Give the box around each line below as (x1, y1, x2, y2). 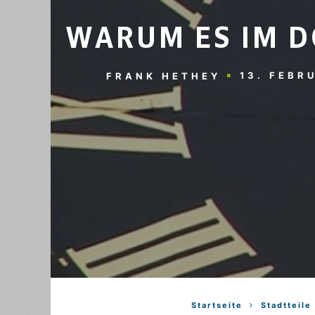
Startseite (191, 300, 243, 310)
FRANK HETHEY (105, 70, 221, 82)
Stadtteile (261, 300, 311, 310)
